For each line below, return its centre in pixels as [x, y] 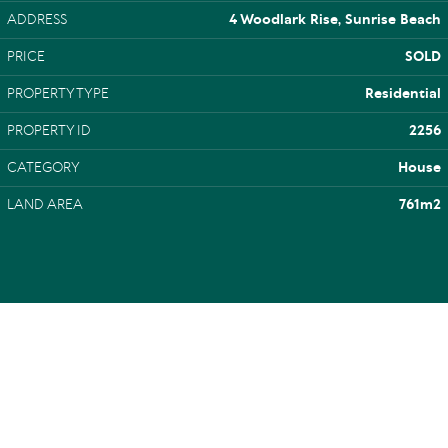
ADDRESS [37, 20]
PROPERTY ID [49, 131]
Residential [403, 94]
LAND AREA [45, 205]
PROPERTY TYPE [58, 94]
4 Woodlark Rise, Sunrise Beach [335, 20]
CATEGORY [43, 168]
